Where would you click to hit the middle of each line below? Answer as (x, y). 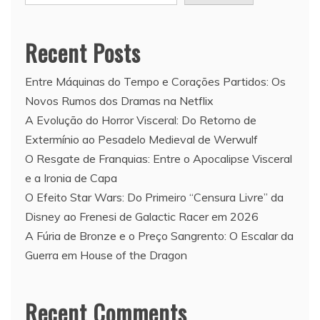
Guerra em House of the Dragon (106, 255)
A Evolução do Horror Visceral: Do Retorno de (141, 120)
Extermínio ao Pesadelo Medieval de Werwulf (141, 139)
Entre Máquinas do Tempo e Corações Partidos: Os (155, 81)
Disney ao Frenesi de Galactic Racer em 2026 (142, 216)
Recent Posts (83, 52)
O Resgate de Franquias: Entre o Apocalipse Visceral (159, 158)
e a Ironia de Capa (71, 177)
